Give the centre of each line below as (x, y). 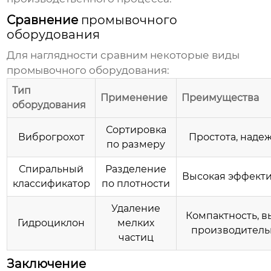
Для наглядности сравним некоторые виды (123, 55)
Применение (134, 98)
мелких (136, 223)
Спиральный (51, 169)
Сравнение (44, 20)
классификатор (51, 184)
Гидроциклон (51, 223)
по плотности (136, 184)
